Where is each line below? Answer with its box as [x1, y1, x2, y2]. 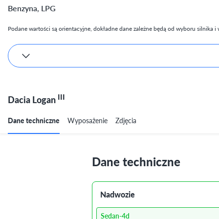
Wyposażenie [67, 115, 108, 126]
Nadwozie [100, 189, 135, 200]
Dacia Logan [8, 93, 58, 106]
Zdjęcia [115, 115, 136, 126]
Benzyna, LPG [8, 2, 56, 14]
